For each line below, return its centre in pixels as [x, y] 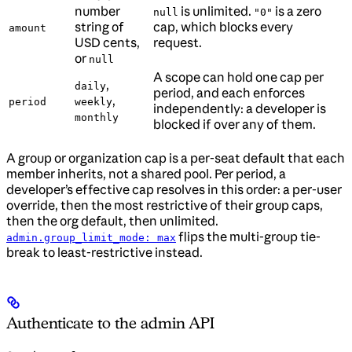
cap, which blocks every [223, 26]
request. [178, 42]
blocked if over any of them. [235, 124]
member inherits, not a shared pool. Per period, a [146, 173]
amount [27, 27]
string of [99, 26]
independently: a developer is [240, 108]
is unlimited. [216, 11]
